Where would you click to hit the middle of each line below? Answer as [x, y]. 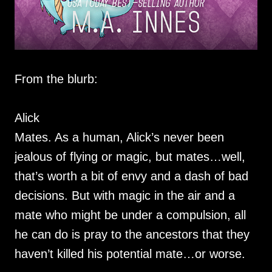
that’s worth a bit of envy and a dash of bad [131, 176]
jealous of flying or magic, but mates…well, [130, 157]
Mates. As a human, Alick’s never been [119, 138]
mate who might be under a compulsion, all [130, 215]
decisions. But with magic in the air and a [125, 196]
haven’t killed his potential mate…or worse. [130, 254]
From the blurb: [56, 79]
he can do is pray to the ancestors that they [132, 235]
